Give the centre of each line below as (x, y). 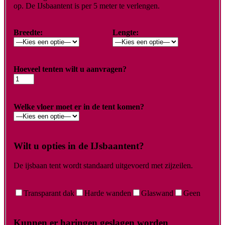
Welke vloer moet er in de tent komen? (79, 107)
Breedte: (28, 33)
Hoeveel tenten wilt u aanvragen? (70, 69)
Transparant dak (49, 193)
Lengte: (126, 33)
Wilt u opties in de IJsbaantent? (79, 146)
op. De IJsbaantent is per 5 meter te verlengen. (87, 6)
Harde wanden (108, 193)
